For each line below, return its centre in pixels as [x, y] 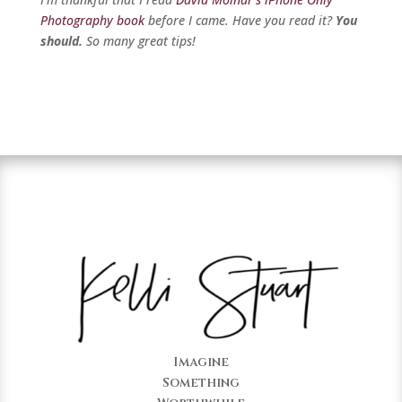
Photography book [92, 20]
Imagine [201, 363]
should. [61, 40]
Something [201, 383]
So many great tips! [139, 40]
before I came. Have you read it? [240, 20]
